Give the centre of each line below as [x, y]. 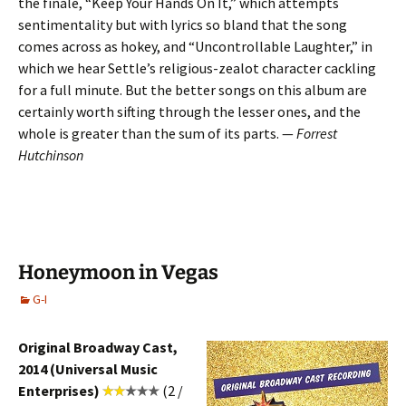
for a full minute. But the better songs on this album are [193, 90]
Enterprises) [59, 391]
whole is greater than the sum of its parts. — [156, 133]
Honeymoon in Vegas [118, 272]
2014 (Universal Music [88, 369]
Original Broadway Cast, [98, 347]
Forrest [315, 133]
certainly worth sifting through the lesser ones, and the [189, 111]
